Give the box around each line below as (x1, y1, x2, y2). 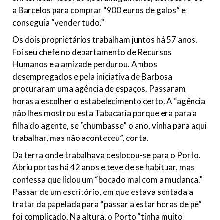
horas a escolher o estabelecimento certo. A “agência (12, 96, 205, 107)
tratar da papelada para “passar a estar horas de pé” (12, 199, 202, 210)
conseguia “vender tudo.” (12, 17, 104, 28)
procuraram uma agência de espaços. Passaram (12, 83, 186, 94)
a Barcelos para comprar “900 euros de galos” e (12, 5, 186, 16)
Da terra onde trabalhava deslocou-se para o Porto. (12, 150, 201, 161)
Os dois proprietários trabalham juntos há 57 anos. (12, 34, 197, 45)
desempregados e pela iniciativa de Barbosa (12, 71, 172, 82)
